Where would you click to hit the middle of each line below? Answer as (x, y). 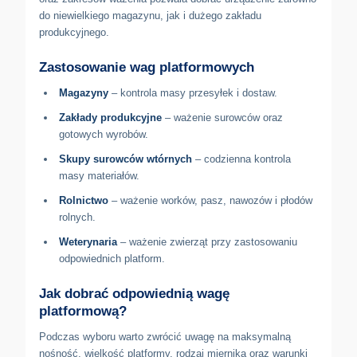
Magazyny (84, 92)
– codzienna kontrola (241, 159)
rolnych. (77, 217)
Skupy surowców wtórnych (126, 159)
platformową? (83, 311)
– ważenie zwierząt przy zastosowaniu (207, 241)
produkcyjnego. (74, 32)
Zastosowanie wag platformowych (147, 67)
